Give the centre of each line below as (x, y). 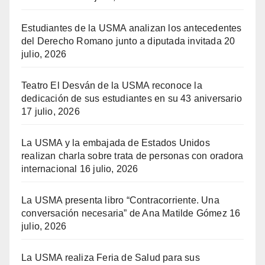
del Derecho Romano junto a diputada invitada (122, 41)
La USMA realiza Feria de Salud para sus (111, 257)
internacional (49, 169)
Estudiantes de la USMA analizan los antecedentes (132, 28)
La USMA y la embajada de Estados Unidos (116, 143)
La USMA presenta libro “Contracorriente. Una (120, 200)
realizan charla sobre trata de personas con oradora (132, 156)
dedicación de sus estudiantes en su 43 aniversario (132, 98)
